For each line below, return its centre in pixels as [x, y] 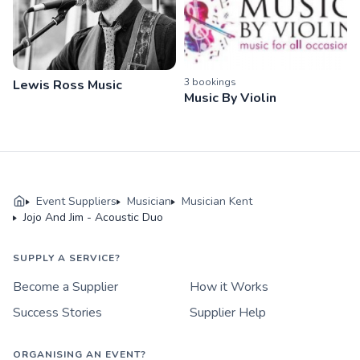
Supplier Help [228, 313]
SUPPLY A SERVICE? [67, 258]
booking [210, 82]
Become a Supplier [65, 287]
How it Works [229, 287]
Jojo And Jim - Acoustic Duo [93, 217]
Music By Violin [230, 98]
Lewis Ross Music [67, 85]
